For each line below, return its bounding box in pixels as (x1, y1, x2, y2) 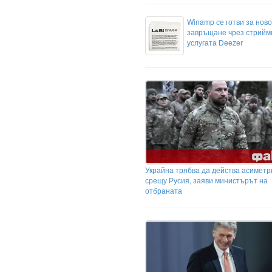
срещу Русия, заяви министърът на (145, 175, 268, 186)
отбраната (145, 185, 182, 196)
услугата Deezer (187, 37, 243, 48)
